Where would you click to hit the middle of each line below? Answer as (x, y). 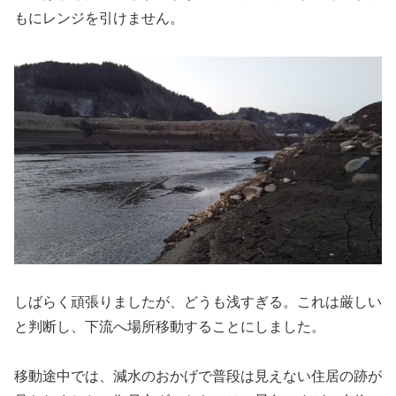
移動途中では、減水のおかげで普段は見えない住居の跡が (198, 377)
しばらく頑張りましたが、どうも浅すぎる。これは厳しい (198, 301)
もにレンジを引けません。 (99, 19)
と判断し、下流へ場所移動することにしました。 (170, 326)
